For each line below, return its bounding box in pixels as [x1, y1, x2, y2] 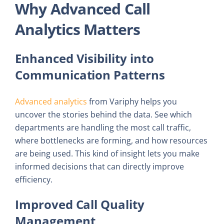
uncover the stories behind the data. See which [15, 108, 192, 120]
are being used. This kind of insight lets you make [15, 147, 199, 159]
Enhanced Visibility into [15, 49, 154, 66]
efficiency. [15, 173, 52, 185]
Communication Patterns [15, 66, 165, 83]
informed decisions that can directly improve [15, 160, 184, 172]
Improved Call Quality [15, 196, 144, 213]
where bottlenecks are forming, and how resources [15, 134, 207, 146]
